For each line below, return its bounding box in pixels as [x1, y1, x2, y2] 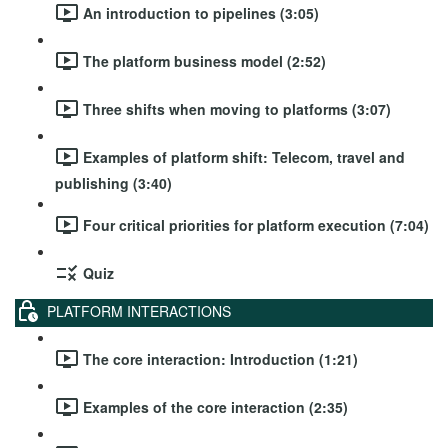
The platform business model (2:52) [83, 50, 326, 71]
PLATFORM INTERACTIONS [47, 300, 231, 321]
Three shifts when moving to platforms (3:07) [83, 98, 391, 119]
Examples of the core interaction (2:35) [83, 396, 348, 417]
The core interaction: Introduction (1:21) [83, 348, 358, 369]
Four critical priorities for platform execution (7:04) [83, 214, 429, 235]
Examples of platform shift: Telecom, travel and [83, 146, 405, 167]
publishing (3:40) [55, 173, 172, 193]
